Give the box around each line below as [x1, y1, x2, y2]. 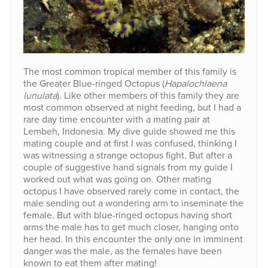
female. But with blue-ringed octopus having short [23, 208, 232, 221]
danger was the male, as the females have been [23, 243, 222, 257]
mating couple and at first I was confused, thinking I [23, 136, 237, 150]
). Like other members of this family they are [56, 88, 239, 102]
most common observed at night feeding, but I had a [23, 100, 241, 114]
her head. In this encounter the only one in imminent [23, 232, 243, 245]
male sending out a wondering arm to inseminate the [23, 196, 243, 209]
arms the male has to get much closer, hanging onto [23, 220, 239, 233]
